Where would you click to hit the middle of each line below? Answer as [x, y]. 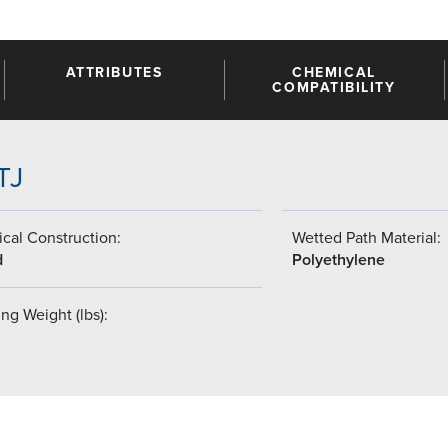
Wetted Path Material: [366, 237]
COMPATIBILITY [334, 87]
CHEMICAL [334, 72]
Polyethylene [338, 259]
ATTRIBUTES [114, 72]
